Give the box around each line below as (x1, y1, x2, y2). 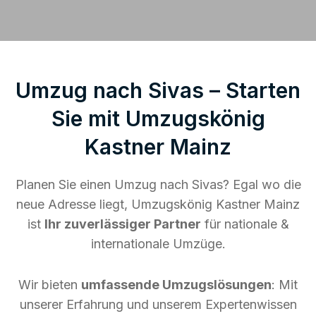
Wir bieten (18, 276, 81, 292)
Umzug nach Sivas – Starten (16, 77, 300, 103)
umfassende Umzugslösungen (81, 276, 272, 292)
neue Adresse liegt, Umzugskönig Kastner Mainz (16, 196, 300, 212)
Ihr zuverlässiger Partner (44, 216, 201, 231)
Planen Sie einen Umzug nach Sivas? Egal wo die (15, 176, 301, 192)
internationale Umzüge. (90, 236, 226, 251)
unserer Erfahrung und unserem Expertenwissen (19, 296, 297, 312)
